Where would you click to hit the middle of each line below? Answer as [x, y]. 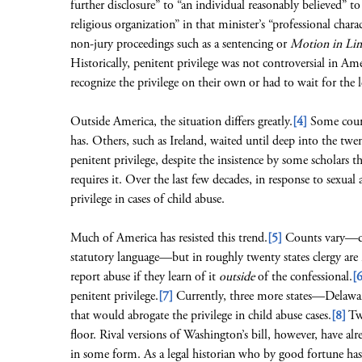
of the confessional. [303, 277]
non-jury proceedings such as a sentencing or [180, 44]
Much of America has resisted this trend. [169, 238]
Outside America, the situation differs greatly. [181, 122]
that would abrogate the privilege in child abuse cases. [201, 316]
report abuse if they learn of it [145, 277]
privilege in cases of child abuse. [147, 199]
